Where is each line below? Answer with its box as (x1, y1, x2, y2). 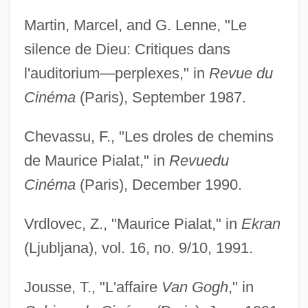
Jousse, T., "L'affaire (23, 278, 162, 296)
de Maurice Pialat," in (23, 152, 169, 170)
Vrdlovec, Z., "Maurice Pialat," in (23, 215, 241, 233)
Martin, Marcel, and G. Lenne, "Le (23, 16, 247, 34)
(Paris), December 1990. (75, 176, 242, 194)
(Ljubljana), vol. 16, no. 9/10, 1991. (23, 239, 253, 257)
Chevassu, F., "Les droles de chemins (23, 128, 274, 146)
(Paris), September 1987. (75, 89, 246, 107)
